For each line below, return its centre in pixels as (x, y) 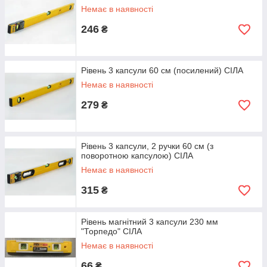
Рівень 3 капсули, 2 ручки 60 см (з (147, 146)
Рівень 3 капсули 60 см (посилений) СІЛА (162, 70)
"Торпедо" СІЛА (111, 231)
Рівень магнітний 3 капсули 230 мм (150, 222)
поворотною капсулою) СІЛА (137, 156)
